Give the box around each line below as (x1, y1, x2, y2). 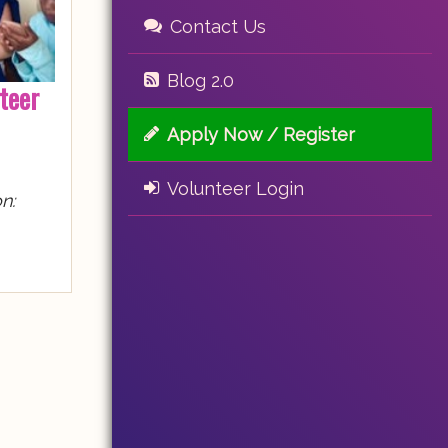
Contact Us (170, 16, 266, 37)
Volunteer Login (167, 178, 304, 199)
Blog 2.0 (167, 70, 234, 91)
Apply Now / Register (167, 124, 355, 145)
